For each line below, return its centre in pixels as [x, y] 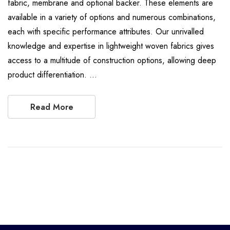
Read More [52, 107]
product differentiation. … [52, 75]
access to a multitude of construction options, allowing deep [112, 60]
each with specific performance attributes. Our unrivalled [106, 32]
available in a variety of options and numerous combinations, [112, 17]
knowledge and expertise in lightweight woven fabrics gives [111, 46]
